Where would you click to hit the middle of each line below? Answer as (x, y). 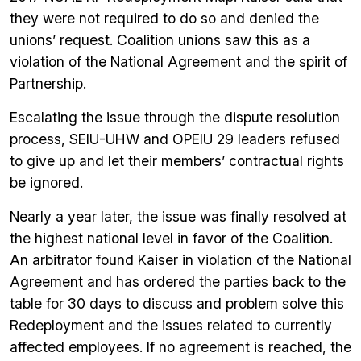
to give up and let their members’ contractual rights (177, 161)
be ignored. (46, 183)
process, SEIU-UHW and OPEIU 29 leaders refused (175, 139)
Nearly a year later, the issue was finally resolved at (178, 216)
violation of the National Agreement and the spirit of (178, 62)
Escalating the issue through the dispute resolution (175, 117)
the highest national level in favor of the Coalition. (171, 238)
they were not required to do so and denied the (164, 18)
